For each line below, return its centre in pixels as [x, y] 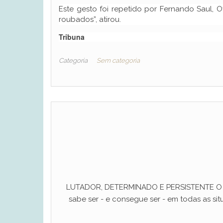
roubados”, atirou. [90, 19]
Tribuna [72, 37]
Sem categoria [118, 60]
